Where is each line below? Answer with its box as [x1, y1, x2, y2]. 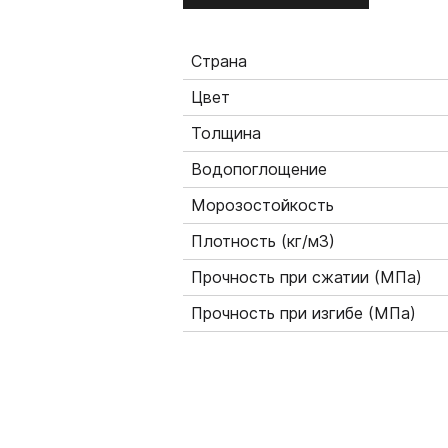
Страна [190, 52, 247, 71]
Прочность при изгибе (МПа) [190, 304, 416, 323]
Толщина [190, 124, 261, 143]
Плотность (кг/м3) [190, 232, 335, 251]
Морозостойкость [190, 196, 334, 215]
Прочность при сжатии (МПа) [190, 268, 422, 287]
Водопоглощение [190, 160, 327, 179]
